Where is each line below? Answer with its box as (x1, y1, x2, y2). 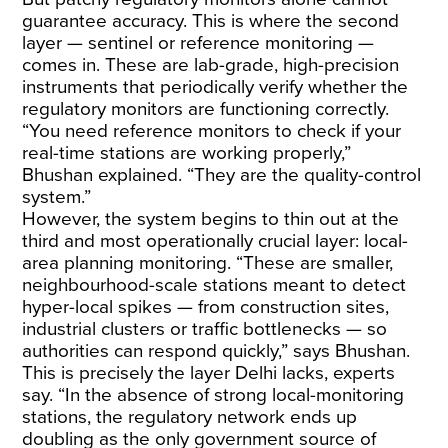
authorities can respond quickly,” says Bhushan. (22, 340, 411, 362)
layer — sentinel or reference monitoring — (22, 32, 375, 54)
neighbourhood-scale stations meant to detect (22, 274, 407, 296)
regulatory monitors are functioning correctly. (22, 98, 390, 120)
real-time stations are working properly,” (22, 142, 352, 164)
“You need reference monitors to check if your (22, 120, 402, 142)
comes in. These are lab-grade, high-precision (22, 54, 400, 76)
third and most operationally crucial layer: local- (22, 230, 409, 252)
